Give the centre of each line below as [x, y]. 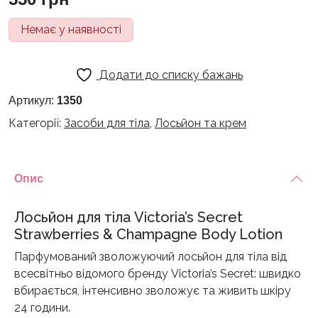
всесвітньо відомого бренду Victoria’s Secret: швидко [158, 274]
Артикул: [33, 101]
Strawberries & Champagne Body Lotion [148, 235]
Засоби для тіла [107, 124]
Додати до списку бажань [171, 75]
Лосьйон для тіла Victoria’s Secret [128, 218]
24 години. [42, 308]
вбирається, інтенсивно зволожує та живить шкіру [153, 291]
